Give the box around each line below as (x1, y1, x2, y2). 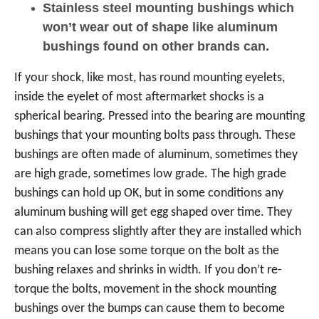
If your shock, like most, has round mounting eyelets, (14, 71, 285, 85)
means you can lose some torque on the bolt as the (14, 244, 279, 258)
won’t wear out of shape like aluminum (43, 20, 278, 34)
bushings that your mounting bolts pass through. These (14, 129, 296, 142)
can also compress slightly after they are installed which (14, 225, 301, 239)
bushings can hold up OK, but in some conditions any (14, 187, 283, 200)
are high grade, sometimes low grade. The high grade (14, 167, 286, 181)
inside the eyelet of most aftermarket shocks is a (14, 90, 264, 104)
